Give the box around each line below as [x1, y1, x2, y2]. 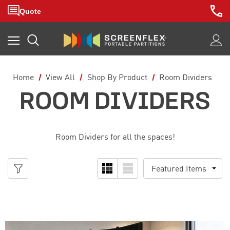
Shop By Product [87, 72, 147, 82]
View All [46, 72, 75, 82]
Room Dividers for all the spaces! [55, 131, 175, 142]
